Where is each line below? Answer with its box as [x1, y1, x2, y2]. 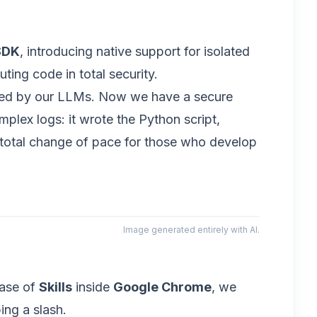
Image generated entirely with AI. [123, 224, 260, 235]
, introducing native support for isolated [20, 44, 250, 59]
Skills [39, 279, 72, 294]
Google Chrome [113, 279, 212, 294]
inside [72, 279, 113, 294]
